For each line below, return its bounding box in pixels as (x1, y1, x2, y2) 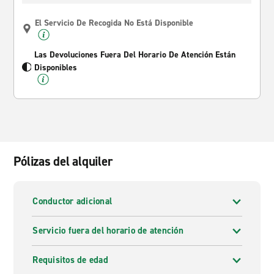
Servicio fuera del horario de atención (32, 224, 183, 237)
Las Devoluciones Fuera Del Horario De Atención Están (34, 49, 235, 61)
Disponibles (34, 62, 77, 73)
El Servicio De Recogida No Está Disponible (35, 17, 194, 29)
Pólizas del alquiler (13, 153, 113, 170)
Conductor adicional (32, 195, 113, 207)
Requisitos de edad (32, 254, 108, 266)
